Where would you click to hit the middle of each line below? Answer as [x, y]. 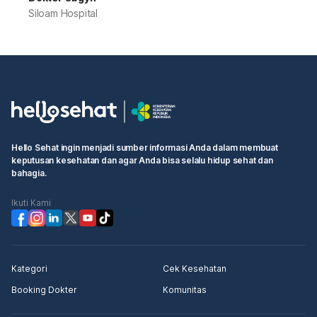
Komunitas [185, 290]
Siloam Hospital [63, 13]
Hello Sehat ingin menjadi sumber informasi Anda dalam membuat [145, 148]
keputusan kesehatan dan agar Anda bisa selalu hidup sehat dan [142, 160]
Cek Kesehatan [195, 269]
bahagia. [29, 173]
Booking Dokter [44, 290]
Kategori [29, 269]
